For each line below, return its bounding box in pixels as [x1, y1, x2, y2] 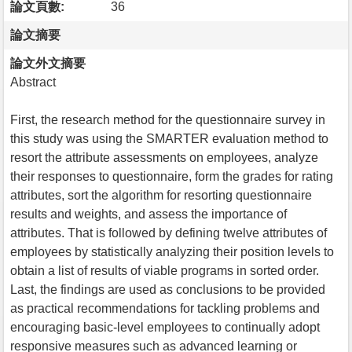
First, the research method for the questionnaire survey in [10, 112, 325, 126]
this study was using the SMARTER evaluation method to [10, 131, 328, 145]
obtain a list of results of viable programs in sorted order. [10, 263, 319, 277]
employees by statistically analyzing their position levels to [10, 244, 334, 258]
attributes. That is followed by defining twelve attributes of [10, 225, 327, 240]
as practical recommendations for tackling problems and [10, 301, 320, 315]
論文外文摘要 [10, 56, 86, 70]
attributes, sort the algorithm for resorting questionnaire [10, 188, 312, 202]
